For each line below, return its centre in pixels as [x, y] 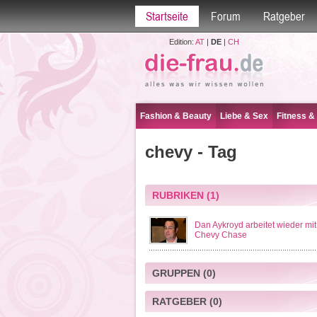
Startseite [167, 16]
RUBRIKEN [178, 195]
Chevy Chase [220, 235]
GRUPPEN [176, 273]
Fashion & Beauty [176, 116]
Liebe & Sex [244, 116]
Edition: [182, 42]
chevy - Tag [191, 152]
